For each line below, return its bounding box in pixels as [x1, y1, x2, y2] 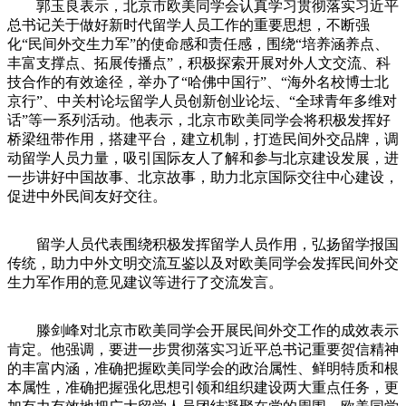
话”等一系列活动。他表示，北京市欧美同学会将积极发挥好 [7, 111, 391, 128]
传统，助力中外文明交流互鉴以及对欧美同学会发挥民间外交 [7, 255, 399, 271]
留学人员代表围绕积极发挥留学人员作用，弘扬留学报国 [7, 236, 399, 252]
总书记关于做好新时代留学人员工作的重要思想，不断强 [7, 16, 370, 33]
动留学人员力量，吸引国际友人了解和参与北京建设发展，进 [7, 150, 399, 166]
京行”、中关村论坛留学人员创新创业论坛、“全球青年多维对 [7, 92, 397, 109]
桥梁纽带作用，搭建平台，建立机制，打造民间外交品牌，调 [7, 130, 399, 147]
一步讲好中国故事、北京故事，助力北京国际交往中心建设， [7, 169, 399, 185]
